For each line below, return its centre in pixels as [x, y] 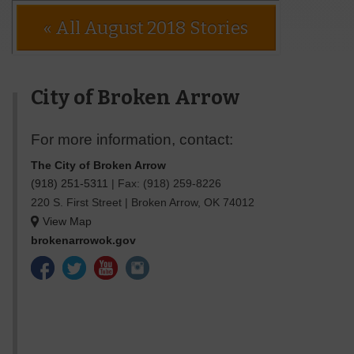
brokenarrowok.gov [83, 240]
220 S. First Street [76, 202]
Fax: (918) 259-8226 [169, 183]
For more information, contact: [132, 139]
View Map [67, 221]
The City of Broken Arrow [98, 165]
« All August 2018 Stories [146, 28]
